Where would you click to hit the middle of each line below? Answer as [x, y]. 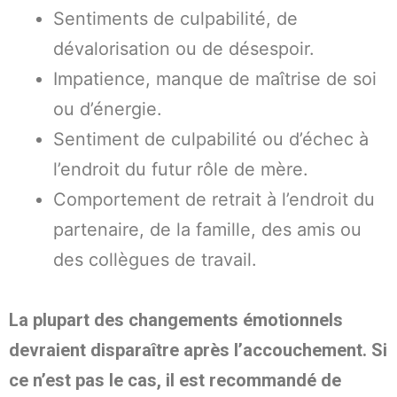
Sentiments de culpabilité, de [175, 19]
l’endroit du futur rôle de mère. [181, 170]
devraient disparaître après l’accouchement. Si [198, 350]
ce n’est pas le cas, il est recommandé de [175, 381]
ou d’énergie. [108, 109]
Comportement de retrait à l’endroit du [214, 200]
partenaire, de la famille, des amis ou [207, 230]
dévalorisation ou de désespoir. [184, 49]
